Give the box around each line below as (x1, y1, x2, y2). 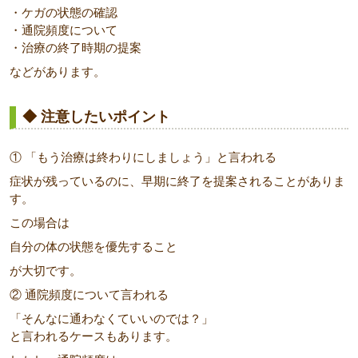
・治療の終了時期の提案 (10, 41, 141, 55)
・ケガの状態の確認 (10, 6, 117, 20)
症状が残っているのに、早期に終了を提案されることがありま (10, 174, 345, 189)
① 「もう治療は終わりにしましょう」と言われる (10, 150, 276, 165)
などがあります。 (10, 65, 105, 79)
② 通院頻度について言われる (10, 288, 169, 302)
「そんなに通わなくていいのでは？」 (10, 312, 213, 326)
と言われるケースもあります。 (10, 329, 177, 344)
